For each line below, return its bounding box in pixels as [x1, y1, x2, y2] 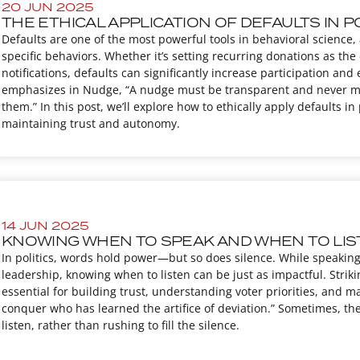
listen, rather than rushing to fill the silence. [2, 317, 239, 333]
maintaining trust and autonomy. [2, 116, 180, 132]
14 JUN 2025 [2, 218, 89, 234]
